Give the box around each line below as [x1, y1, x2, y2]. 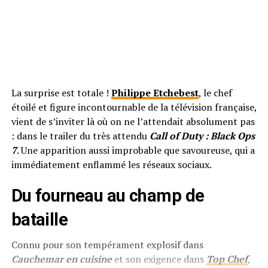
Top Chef [206, 252, 248, 266]
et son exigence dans [111, 252, 206, 266]
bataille [11, 209, 68, 230]
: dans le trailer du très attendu [11, 129, 150, 142]
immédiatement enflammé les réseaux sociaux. [11, 157, 212, 171]
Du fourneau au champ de [11, 185, 205, 206]
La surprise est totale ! [11, 86, 111, 99]
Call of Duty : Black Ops [149, 129, 255, 142]
